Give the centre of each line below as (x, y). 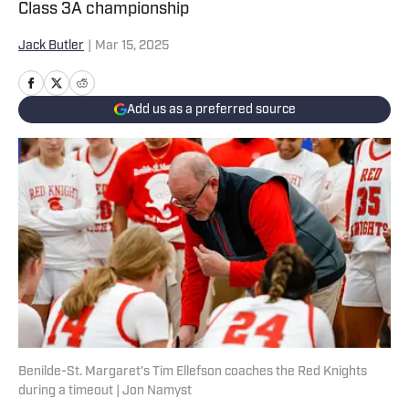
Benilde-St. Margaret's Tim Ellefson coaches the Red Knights (193, 372)
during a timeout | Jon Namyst (105, 392)
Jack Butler (51, 46)
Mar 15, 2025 (132, 46)
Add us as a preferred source (211, 110)
